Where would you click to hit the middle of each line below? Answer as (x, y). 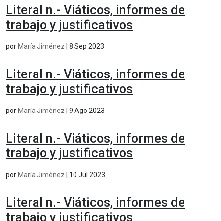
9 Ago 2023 (87, 110)
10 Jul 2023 (87, 174)
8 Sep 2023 (87, 46)
